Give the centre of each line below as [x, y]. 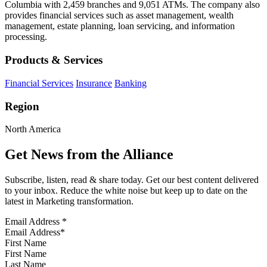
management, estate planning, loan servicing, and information [120, 26]
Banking [131, 83]
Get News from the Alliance [89, 155]
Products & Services [54, 60]
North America [33, 129]
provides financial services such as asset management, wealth [119, 15]
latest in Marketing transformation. [69, 201]
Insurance [94, 83]
